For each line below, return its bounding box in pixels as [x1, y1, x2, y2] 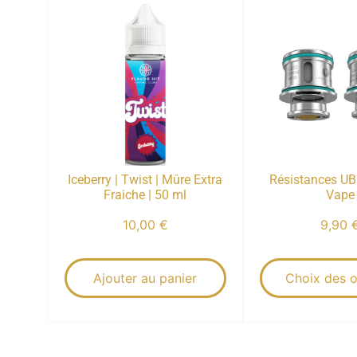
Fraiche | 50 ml [104, 186, 187, 202]
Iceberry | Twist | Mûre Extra [68, 171, 223, 187]
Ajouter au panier [93, 269, 198, 286]
